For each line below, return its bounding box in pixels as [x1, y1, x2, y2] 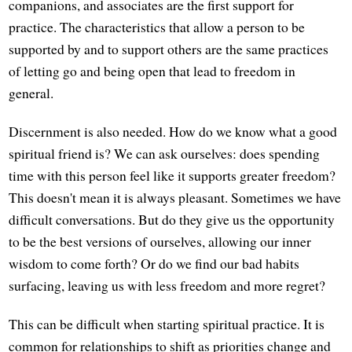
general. [9, 83, 54, 103]
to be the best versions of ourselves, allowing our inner [9, 232, 312, 251]
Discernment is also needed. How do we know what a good [9, 122, 338, 141]
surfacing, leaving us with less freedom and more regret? [9, 276, 326, 295]
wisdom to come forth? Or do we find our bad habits [9, 254, 300, 273]
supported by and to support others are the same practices [9, 39, 329, 59]
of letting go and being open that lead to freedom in [9, 61, 296, 81]
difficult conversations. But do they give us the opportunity [9, 210, 335, 229]
